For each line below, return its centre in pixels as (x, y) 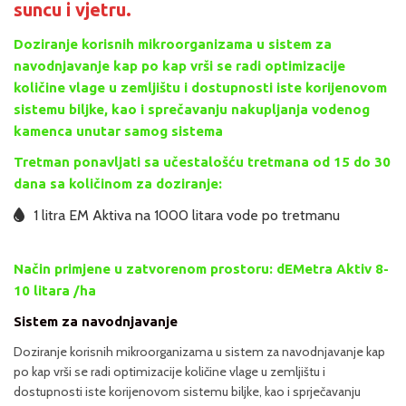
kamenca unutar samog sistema (118, 130)
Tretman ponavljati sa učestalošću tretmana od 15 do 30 (202, 161)
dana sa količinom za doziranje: (118, 183)
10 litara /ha (55, 290)
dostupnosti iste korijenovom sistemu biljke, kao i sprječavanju (187, 391)
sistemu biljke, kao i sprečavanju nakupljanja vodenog (192, 109)
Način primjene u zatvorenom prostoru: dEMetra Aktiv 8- (201, 268)
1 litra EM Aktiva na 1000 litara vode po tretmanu (187, 215)
